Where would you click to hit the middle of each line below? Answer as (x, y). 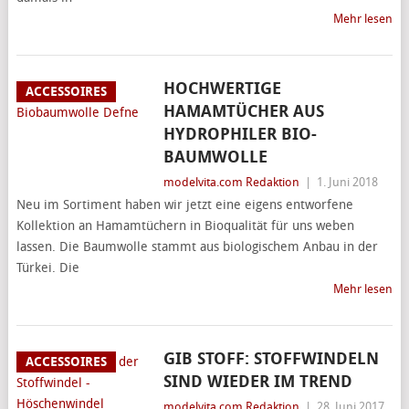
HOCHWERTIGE (222, 89)
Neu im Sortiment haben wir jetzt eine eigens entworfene (184, 205)
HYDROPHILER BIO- (240, 134)
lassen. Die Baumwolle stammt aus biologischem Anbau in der (197, 247)
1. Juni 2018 (347, 182)
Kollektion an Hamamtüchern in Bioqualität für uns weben (185, 226)
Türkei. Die (47, 268)
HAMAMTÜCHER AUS (243, 111)
